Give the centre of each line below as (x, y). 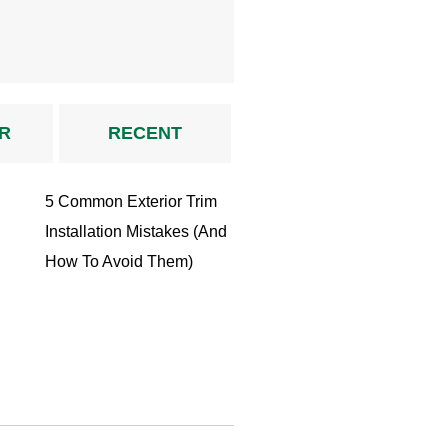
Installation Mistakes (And (135, 232)
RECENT (144, 133)
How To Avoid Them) (118, 262)
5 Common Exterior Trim (130, 202)
